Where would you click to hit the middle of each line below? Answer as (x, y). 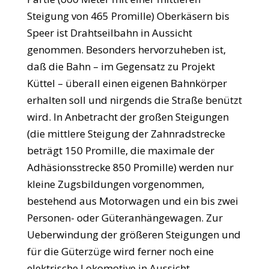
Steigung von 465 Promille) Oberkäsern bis (128, 16)
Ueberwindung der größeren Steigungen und (134, 234)
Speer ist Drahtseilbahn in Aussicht (109, 33)
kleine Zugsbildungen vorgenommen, (115, 184)
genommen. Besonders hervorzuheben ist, (126, 50)
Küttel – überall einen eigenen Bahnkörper (127, 83)
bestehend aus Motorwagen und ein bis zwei (132, 201)
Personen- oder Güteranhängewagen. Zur (125, 218)
